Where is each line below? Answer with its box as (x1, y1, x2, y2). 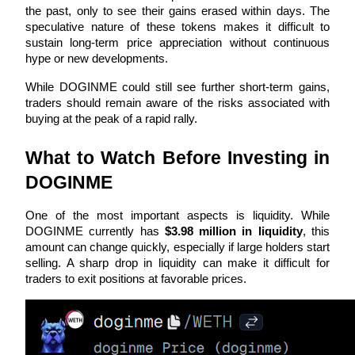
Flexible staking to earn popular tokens (38, 237, 231, 250)
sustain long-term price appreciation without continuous (25, 36, 330, 49)
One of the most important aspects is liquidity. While (25, 208, 330, 222)
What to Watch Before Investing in (25, 147, 330, 168)
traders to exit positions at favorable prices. (25, 272, 246, 285)
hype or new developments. (25, 52, 168, 65)
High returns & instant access (38, 48, 184, 62)
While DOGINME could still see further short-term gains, (25, 80, 330, 94)
